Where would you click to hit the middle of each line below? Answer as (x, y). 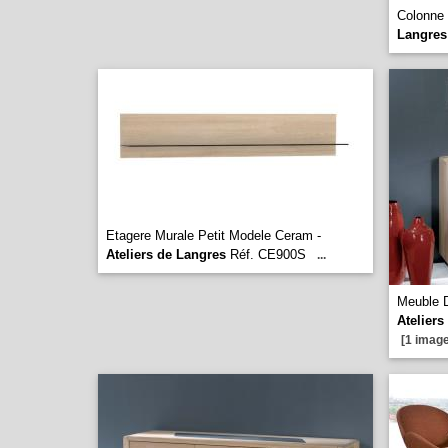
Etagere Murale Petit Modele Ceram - (213, 235)
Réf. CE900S (266, 254)
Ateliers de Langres (166, 254)
